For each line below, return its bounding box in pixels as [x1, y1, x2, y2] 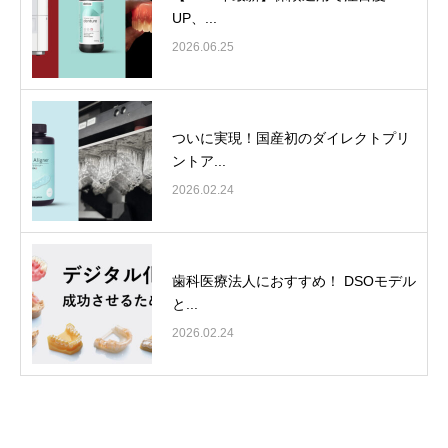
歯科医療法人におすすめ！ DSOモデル [172, 272, 416, 289]
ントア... [172, 152, 226, 169]
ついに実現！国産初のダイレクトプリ [172, 129, 410, 146]
